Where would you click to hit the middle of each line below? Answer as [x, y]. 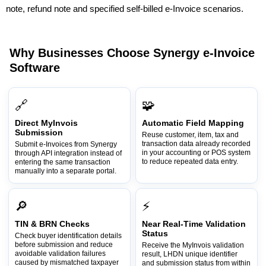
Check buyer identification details [68, 235]
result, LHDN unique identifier [190, 254]
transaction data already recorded [196, 143]
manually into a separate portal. [66, 171]
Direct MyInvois [46, 123]
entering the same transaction [63, 162]
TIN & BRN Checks [52, 224]
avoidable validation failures [60, 253]
